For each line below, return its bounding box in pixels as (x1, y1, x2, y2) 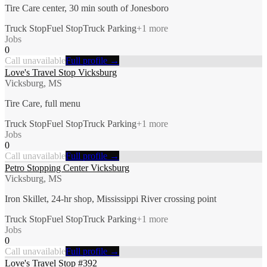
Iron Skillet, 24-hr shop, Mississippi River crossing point (5, 193, 216, 204)
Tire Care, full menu (5, 98, 80, 108)
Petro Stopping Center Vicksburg (5, 162, 129, 173)
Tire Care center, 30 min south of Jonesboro (5, 2, 169, 13)
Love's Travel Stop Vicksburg (5, 67, 117, 77)
